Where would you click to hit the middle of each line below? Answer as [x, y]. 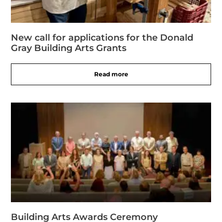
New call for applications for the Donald [102, 37]
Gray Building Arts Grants [69, 48]
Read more [111, 74]
